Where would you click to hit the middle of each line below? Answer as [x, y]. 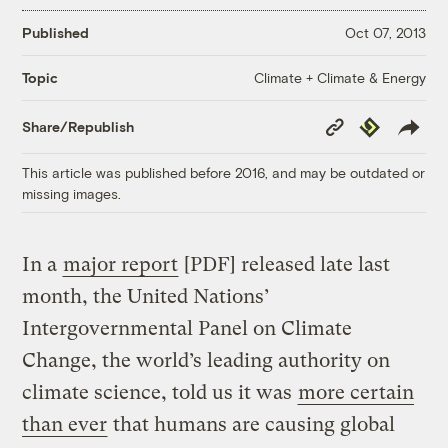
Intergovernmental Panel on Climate [187, 328]
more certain [356, 392]
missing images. [72, 193]
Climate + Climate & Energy [339, 77]
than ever [65, 424]
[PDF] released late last [285, 264]
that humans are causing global [252, 424]
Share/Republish [78, 127]
